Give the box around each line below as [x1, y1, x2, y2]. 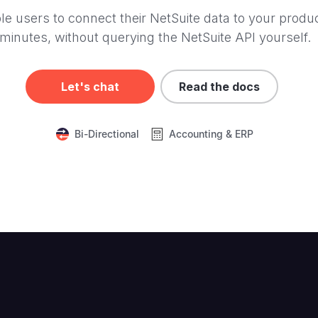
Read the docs [179, 79, 260, 94]
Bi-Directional [75, 128, 139, 140]
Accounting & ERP [169, 128, 253, 140]
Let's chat [61, 79, 119, 94]
